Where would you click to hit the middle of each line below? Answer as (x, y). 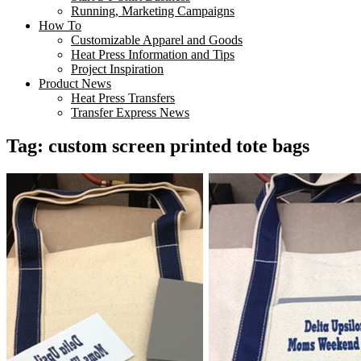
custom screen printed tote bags (179, 146)
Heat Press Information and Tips (153, 54)
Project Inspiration (117, 68)
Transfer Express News (130, 112)
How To (60, 25)
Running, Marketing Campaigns (153, 10)
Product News (75, 83)
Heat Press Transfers (123, 98)
